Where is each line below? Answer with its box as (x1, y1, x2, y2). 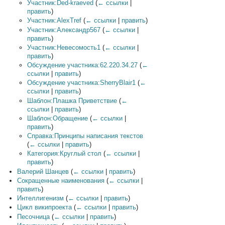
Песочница (17, 212, 50, 220)
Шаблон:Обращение (27, 114, 88, 122)
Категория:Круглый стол (27, 150, 102, 158)
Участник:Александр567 (27, 26, 101, 34)
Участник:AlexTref (27, 17, 82, 25)
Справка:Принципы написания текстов (27, 132, 144, 140)
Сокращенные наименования (17, 176, 104, 184)
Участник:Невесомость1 (27, 43, 101, 51)
